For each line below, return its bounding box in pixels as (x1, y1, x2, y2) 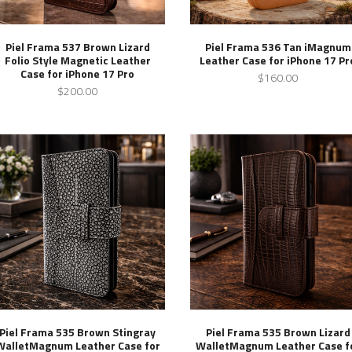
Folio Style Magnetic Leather (4, 51, 151, 68)
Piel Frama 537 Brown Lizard (5, 38, 150, 55)
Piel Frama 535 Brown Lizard (205, 324, 350, 341)
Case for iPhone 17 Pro (20, 64, 135, 82)
